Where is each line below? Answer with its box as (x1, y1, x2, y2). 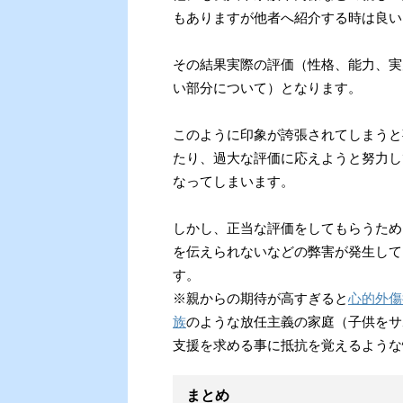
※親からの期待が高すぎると (173, 290, 348, 306)
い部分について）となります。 (173, 79, 362, 95)
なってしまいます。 (173, 173, 294, 189)
